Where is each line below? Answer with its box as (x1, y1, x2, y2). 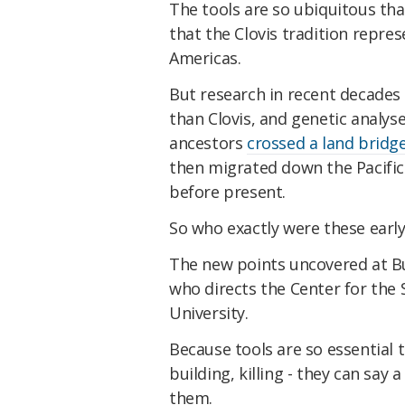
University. (169, 301, 249, 324)
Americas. (169, 47, 241, 70)
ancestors (169, 132, 247, 155)
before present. (169, 181, 286, 203)
